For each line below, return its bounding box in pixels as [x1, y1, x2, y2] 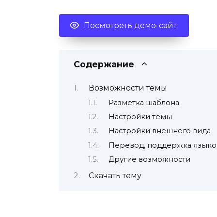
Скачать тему [88, 170, 141, 180]
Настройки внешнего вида [108, 126, 211, 136]
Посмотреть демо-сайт [84, 20, 177, 30]
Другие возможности [108, 155, 190, 164]
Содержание [74, 59, 134, 69]
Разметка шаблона [108, 98, 179, 107]
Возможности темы [88, 83, 167, 93]
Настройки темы [108, 112, 172, 121]
